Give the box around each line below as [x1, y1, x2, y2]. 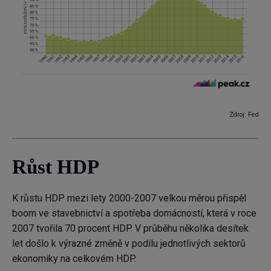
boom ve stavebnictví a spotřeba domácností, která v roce [12, 207, 256, 220]
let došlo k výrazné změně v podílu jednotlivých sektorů [12, 238, 246, 250]
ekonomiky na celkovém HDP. [12, 253, 136, 265]
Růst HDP [12, 156, 99, 178]
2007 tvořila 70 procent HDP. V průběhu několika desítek [12, 223, 249, 235]
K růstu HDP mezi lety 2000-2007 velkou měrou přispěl [12, 192, 246, 204]
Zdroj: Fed [229, 111, 259, 119]
